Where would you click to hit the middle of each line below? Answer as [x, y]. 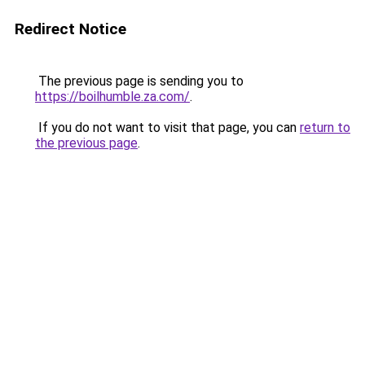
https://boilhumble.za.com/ [112, 97]
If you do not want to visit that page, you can [167, 128]
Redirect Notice [70, 29]
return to [325, 128]
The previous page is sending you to [139, 81]
